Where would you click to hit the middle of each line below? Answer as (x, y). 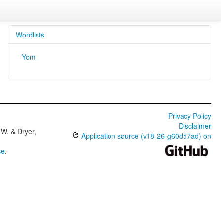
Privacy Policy (189, 116)
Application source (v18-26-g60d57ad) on (145, 136)
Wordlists (30, 35)
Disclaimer (195, 126)
